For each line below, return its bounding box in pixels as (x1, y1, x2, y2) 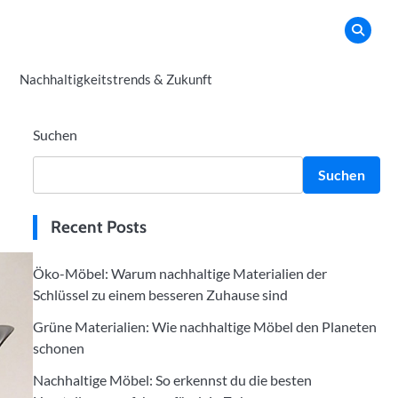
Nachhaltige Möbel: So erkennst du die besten (32, 371, 312, 388)
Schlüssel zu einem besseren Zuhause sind (32, 286, 288, 303)
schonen (32, 339, 84, 356)
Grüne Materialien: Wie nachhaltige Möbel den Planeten (32, 318, 377, 335)
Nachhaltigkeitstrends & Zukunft (20, 71, 212, 87)
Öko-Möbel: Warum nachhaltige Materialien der (32, 265, 327, 282)
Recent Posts (50, 217, 147, 237)
